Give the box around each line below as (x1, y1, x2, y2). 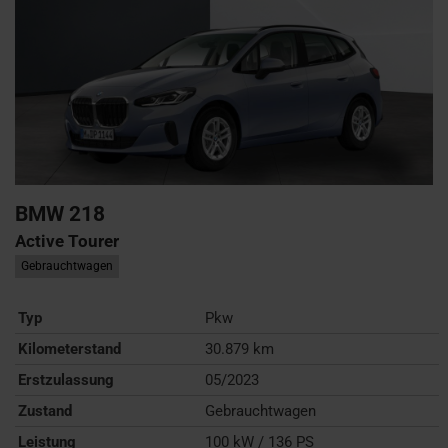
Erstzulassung (18, 370, 114, 389)
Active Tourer (15, 230, 119, 251)
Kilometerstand (18, 339, 121, 358)
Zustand (18, 401, 72, 420)
